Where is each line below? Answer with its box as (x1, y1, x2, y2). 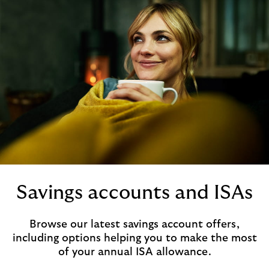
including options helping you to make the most (12, 232, 257, 244)
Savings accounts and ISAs (16, 183, 253, 202)
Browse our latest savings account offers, (29, 219, 240, 230)
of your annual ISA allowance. (58, 246, 211, 258)
